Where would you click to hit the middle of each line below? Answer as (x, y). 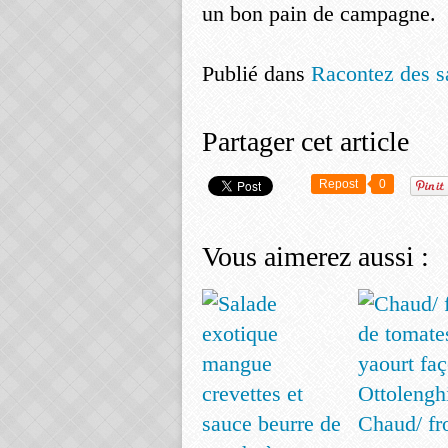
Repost (338, 184)
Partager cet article (305, 141)
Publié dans (253, 73)
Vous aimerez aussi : (315, 256)
